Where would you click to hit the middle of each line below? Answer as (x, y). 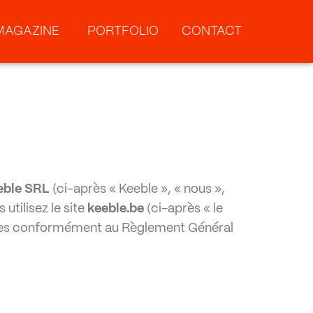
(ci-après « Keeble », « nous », (137, 189)
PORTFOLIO (123, 31)
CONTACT (212, 31)
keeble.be (116, 209)
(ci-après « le (183, 209)
